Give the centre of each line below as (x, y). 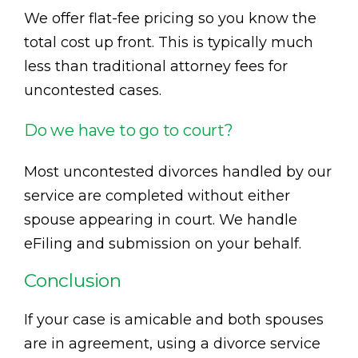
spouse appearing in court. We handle (161, 219)
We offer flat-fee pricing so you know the (170, 18)
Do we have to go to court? (129, 130)
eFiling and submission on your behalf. (163, 243)
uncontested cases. (93, 90)
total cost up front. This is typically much (169, 42)
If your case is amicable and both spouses (174, 319)
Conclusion (73, 280)
